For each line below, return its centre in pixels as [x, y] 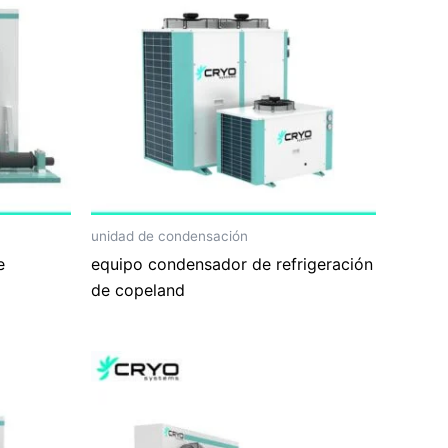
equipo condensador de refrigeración [232, 264]
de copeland [138, 290]
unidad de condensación [169, 235]
